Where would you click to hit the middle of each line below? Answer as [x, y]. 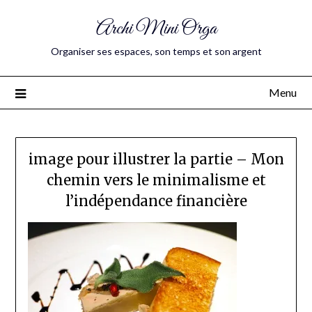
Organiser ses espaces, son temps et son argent [156, 51]
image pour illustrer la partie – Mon [156, 159]
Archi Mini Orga [156, 29]
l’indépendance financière [156, 201]
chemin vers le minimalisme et [156, 180]
